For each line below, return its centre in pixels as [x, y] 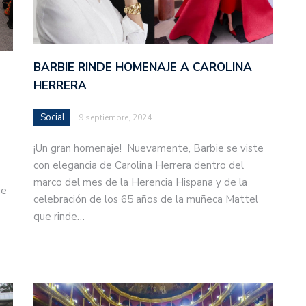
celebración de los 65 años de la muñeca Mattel [146, 200]
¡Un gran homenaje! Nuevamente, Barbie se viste [149, 149]
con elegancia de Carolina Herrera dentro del [139, 166]
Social [53, 118]
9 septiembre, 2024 [115, 118]
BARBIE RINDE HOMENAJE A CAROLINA [143, 68]
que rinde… [59, 217]
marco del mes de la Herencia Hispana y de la [140, 183]
